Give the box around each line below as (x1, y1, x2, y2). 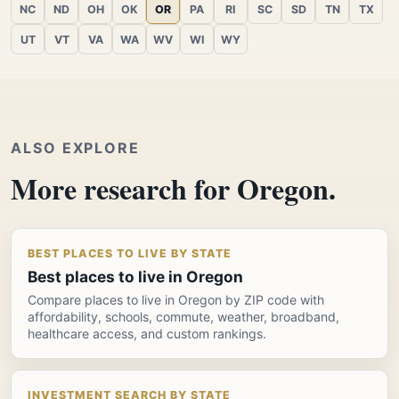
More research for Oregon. (11, 167, 336, 210)
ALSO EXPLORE (11, 139, 141, 158)
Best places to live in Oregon (28, 267, 243, 287)
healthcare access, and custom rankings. (28, 326, 266, 342)
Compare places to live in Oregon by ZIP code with (28, 292, 324, 308)
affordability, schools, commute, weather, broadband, (28, 309, 339, 325)
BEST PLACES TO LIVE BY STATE (28, 247, 232, 261)
